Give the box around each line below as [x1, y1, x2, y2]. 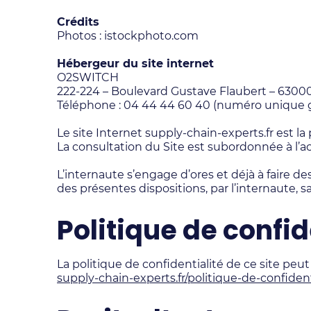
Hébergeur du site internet [57, 57, 214, 70]
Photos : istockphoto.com [57, 29, 199, 42]
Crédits [57, 15, 99, 28]
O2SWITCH [57, 71, 119, 84]
